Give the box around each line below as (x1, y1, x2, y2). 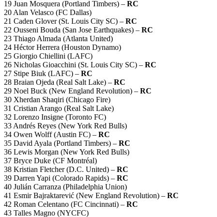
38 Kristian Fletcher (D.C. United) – (4, 165, 117, 173)
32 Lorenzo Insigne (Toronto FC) (4, 112, 106, 121)
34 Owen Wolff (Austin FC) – (4, 130, 98, 139)
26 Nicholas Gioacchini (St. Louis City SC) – (4, 60, 145, 69)
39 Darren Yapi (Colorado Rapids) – (4, 173, 117, 182)
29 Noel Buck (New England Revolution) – (4, 86, 140, 95)
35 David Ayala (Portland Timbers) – (4, 139, 119, 147)
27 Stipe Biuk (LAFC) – (4, 69, 81, 77)
